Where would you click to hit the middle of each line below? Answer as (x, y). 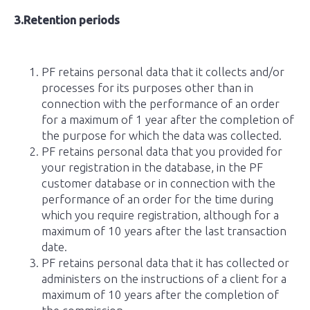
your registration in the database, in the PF (152, 167)
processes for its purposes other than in (147, 88)
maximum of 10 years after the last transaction (164, 231)
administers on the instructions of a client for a (164, 279)
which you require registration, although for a (160, 215)
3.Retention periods (67, 20)
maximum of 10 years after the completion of (160, 294)
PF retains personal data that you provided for (162, 151)
